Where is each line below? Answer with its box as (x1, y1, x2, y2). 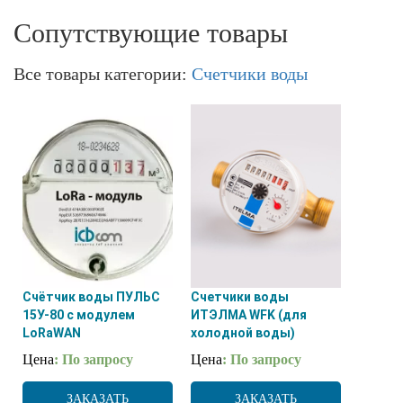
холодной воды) (191, 325, 296, 340)
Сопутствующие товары (13, 17, 288, 48)
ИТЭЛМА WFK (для (191, 307, 308, 322)
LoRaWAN (22, 325, 81, 340)
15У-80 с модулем (22, 307, 135, 322)
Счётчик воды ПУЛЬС (22, 289, 160, 304)
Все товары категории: (13, 63, 192, 84)
